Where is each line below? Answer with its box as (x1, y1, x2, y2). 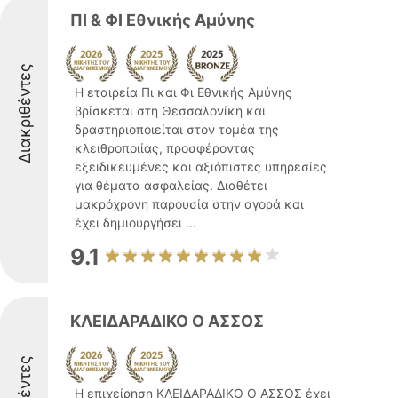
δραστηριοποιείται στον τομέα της (75, 122, 279, 137)
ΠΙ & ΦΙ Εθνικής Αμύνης (70, 11, 255, 29)
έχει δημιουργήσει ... (75, 215, 196, 230)
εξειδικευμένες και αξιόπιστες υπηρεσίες (75, 159, 327, 174)
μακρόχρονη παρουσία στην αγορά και (75, 196, 304, 211)
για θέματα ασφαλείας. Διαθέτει (75, 178, 267, 193)
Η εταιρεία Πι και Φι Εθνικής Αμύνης (75, 84, 292, 99)
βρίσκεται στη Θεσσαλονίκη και (75, 103, 266, 118)
